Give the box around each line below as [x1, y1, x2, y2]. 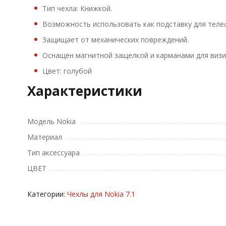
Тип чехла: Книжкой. [42, 4, 112, 13]
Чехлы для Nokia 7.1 [67, 189, 135, 199]
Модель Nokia [27, 117, 76, 126]
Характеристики [27, 82, 142, 100]
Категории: [27, 189, 67, 199]
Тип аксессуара [27, 148, 80, 157]
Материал [27, 132, 62, 142]
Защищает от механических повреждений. [42, 35, 189, 44]
